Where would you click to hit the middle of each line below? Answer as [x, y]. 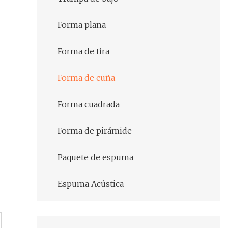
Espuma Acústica [91, 184]
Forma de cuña [86, 78]
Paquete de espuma [95, 158]
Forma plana [82, 25]
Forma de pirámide [95, 131]
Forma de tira [83, 52]
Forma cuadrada [89, 105]
